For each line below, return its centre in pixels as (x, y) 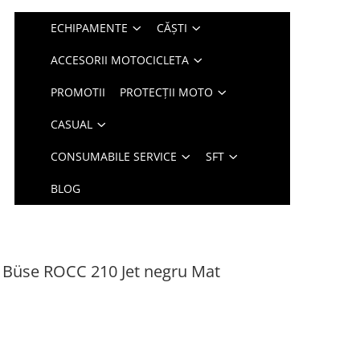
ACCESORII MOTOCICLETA (120, 60)
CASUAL (72, 124)
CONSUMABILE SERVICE (114, 156)
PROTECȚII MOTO (167, 92)
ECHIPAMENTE (90, 28)
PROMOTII (78, 92)
